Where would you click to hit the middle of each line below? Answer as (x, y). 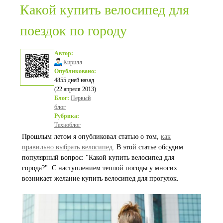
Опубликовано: (75, 71)
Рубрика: (67, 116)
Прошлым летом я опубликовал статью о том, (91, 137)
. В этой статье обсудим (148, 147)
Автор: (64, 53)
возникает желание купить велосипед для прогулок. (100, 178)
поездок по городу (73, 31)
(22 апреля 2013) (75, 89)
